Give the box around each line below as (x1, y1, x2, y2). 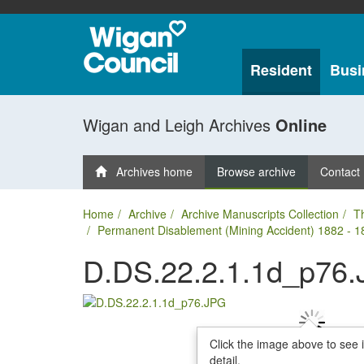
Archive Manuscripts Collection (181, 206, 339, 222)
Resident (249, 59, 312, 80)
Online (275, 113, 327, 136)
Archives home (106, 163, 193, 180)
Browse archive (217, 163, 296, 180)
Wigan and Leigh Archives (83, 113, 275, 136)
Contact (320, 163, 360, 180)
